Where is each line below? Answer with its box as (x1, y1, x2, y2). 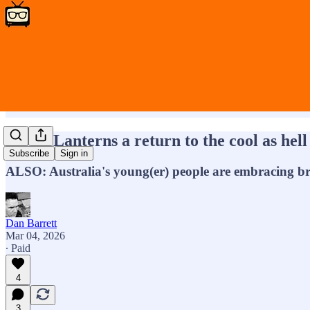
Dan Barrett (6, 217, 57, 229)
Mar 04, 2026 (6, 229, 65, 241)
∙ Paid (6, 241, 30, 254)
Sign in (60, 148, 88, 159)
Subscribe (9, 148, 49, 159)
